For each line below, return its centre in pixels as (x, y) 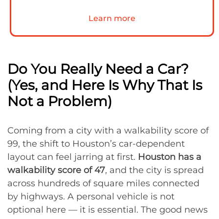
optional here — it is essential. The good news (108, 210)
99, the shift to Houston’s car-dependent (96, 144)
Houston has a (170, 157)
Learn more (112, 18)
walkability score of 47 (56, 170)
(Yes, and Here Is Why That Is (105, 85)
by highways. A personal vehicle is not (91, 197)
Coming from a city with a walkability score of (108, 131)
